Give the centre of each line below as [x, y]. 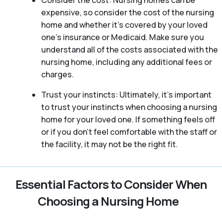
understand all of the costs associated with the [129, 50]
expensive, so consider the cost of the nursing [127, 13]
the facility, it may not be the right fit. [109, 144]
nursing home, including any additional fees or [126, 62]
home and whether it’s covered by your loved [124, 25]
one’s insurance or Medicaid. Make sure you [122, 37]
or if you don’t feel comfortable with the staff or [129, 132]
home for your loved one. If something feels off [128, 120]
